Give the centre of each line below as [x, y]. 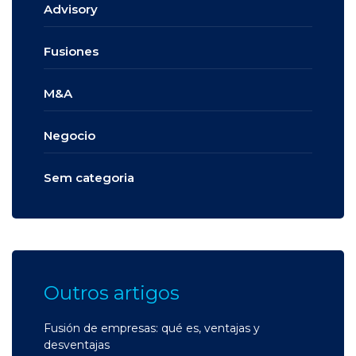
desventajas [77, 344]
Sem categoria [89, 177]
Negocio [70, 135]
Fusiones [71, 51]
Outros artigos [112, 292]
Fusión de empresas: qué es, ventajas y [152, 328]
